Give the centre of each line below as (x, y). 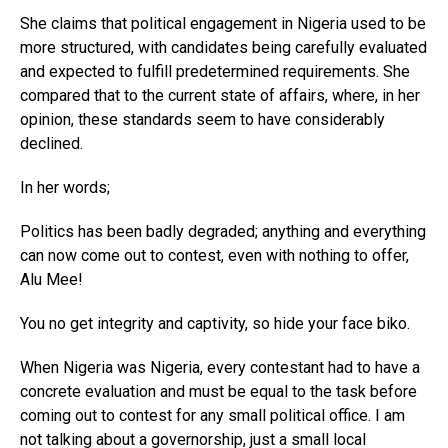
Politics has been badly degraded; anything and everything (223, 231)
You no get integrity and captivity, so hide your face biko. (215, 323)
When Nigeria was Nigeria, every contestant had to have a (220, 367)
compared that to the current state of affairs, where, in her (220, 95)
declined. (51, 143)
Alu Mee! (51, 279)
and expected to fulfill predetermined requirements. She (215, 71)
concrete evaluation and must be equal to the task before (218, 391)
